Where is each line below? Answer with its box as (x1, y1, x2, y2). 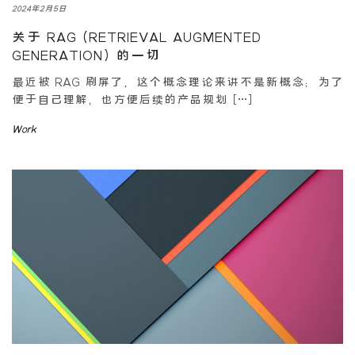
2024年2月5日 (12, 3, 67, 13)
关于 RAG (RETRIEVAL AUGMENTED (12, 29, 261, 44)
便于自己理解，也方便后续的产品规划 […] (12, 92, 254, 105)
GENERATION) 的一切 (12, 48, 161, 63)
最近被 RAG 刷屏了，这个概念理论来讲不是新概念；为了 (12, 74, 343, 88)
